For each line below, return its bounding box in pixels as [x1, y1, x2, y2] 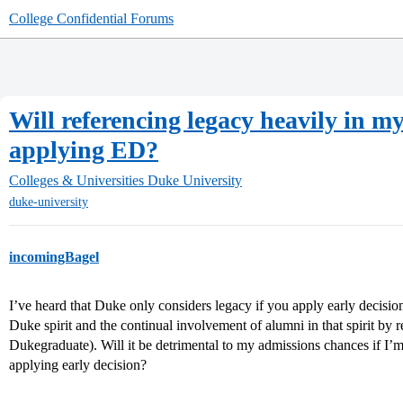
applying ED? [9, 136, 158, 164]
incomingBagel [9, 249, 99, 265]
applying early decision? [9, 357, 147, 373]
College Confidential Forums [9, 11, 174, 26]
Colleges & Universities [9, 173, 144, 188]
